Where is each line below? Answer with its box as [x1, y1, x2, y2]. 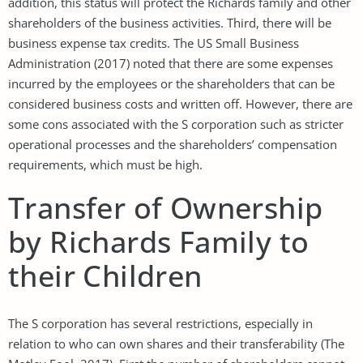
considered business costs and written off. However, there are [8, 95, 352, 112]
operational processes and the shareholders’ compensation [8, 135, 337, 152]
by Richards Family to [8, 221, 310, 262]
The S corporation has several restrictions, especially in [8, 314, 313, 331]
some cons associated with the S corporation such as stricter [8, 115, 344, 132]
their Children [8, 255, 203, 296]
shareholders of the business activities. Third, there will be [8, 14, 331, 31]
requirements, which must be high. [8, 156, 203, 173]
